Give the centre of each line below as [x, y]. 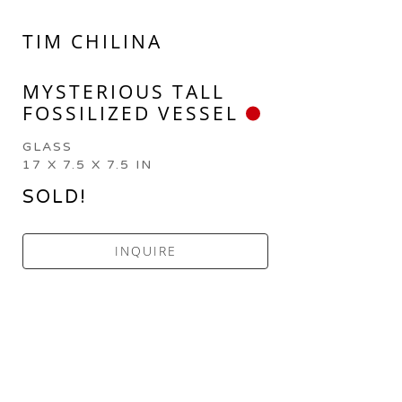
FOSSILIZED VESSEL [131, 114]
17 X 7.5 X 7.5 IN [88, 165]
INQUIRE [145, 251]
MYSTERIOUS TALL [124, 92]
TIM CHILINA [93, 42]
